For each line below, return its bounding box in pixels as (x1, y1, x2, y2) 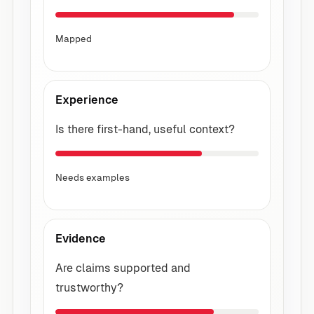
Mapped (55, 33, 92, 44)
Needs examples (55, 172, 130, 183)
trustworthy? (55, 280, 123, 294)
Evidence (55, 231, 106, 245)
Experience (55, 93, 118, 107)
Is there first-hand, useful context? (55, 122, 235, 136)
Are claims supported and (55, 261, 191, 275)
